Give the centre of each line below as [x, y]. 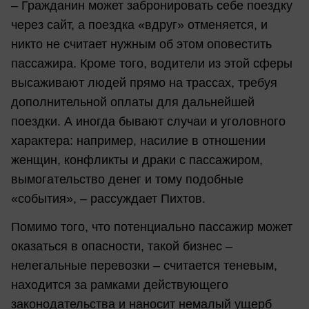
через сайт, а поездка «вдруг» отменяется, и [139, 24]
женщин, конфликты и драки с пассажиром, [137, 160]
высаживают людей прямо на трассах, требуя [144, 82]
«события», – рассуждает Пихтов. [108, 198]
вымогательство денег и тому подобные [127, 179]
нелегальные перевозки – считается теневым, [144, 266]
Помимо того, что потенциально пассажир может [152, 227]
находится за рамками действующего [120, 285]
